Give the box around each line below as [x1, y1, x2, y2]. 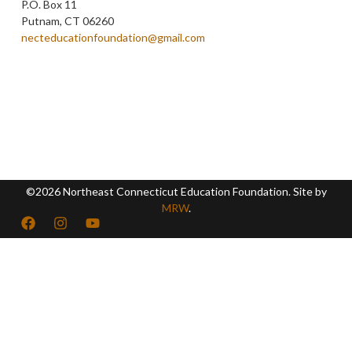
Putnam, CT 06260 [20, 13, 114, 27]
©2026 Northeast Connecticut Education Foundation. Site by [25, 184, 327, 198]
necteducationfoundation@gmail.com [20, 30, 205, 44]
